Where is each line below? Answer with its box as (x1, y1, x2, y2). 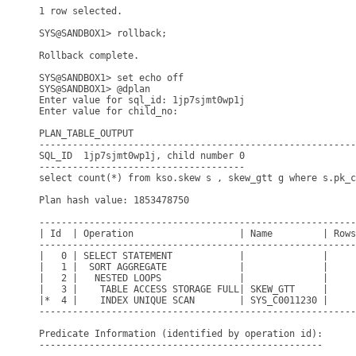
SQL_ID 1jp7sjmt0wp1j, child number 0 (39, 150, 245, 161)
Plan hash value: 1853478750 (39, 195, 189, 206)
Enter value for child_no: (39, 106, 184, 117)
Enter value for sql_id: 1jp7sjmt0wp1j (39, 95, 245, 106)
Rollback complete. (39, 50, 139, 61)
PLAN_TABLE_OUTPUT (39, 128, 133, 139)
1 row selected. (39, 6, 122, 17)
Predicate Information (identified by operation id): (39, 328, 323, 339)
